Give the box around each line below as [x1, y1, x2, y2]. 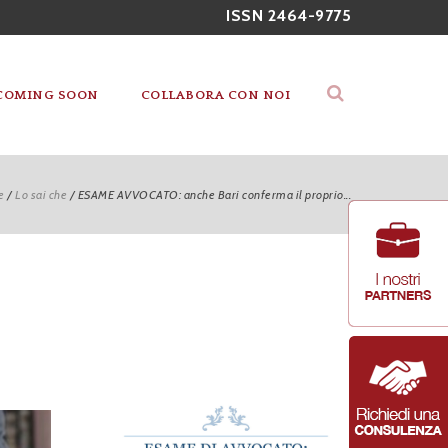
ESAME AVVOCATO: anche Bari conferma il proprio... [77, 187, 351, 202]
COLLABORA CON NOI [140, 88, 290, 102]
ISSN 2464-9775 [226, 6, 351, 25]
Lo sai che [15, 187, 67, 202]
